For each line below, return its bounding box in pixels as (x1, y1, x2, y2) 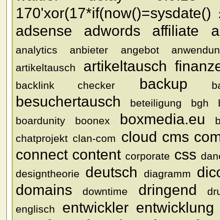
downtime (82, 186, 128, 197)
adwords (84, 23, 141, 39)
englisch (16, 203, 55, 215)
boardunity (16, 115, 65, 126)
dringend (138, 182, 197, 198)
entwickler (62, 199, 129, 216)
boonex (75, 115, 110, 126)
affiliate (152, 23, 199, 39)
